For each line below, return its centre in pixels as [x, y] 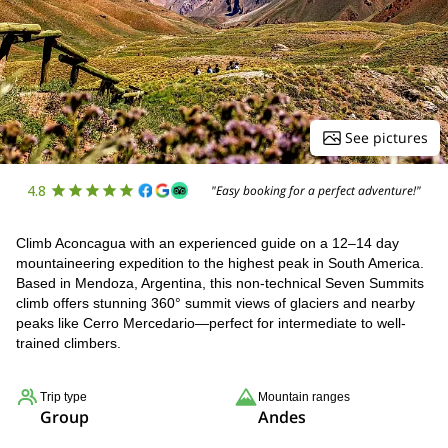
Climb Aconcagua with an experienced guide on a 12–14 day [207, 243]
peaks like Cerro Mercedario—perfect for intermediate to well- [211, 323]
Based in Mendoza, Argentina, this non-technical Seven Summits [220, 283]
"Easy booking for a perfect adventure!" [316, 190]
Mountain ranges [304, 397]
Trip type [63, 397]
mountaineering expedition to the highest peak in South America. [220, 263]
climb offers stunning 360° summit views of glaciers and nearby [215, 303]
